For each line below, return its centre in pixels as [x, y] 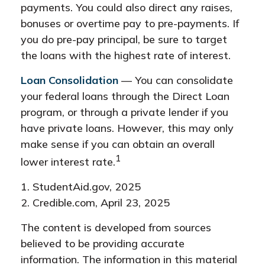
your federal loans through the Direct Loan [125, 96]
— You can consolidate [176, 80]
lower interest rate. [68, 162]
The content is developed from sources [116, 227]
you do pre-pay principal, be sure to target [124, 39]
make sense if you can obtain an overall [118, 144]
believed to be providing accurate [103, 243]
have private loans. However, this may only [127, 128]
